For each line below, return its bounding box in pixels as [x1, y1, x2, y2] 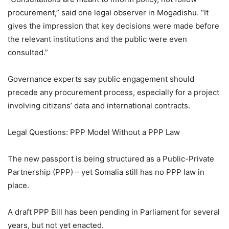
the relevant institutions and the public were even [8, 34, 187, 44]
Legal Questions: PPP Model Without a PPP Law [8, 127, 180, 137]
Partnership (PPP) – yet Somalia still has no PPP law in [8, 167, 204, 177]
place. [8, 180, 29, 190]
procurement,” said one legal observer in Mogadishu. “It [8, 7, 209, 17]
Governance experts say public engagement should [8, 74, 194, 84]
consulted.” [8, 47, 48, 57]
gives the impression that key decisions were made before [8, 20, 219, 31]
